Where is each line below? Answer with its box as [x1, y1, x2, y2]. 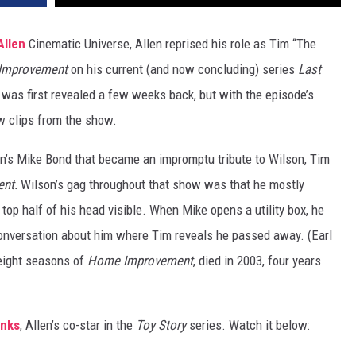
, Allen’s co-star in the [20, 317, 136, 334]
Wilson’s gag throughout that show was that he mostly [21, 176, 304, 193]
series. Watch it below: [186, 317, 310, 334]
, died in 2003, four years [193, 253, 321, 269]
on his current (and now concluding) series [71, 61, 298, 78]
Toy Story [136, 317, 186, 334]
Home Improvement [87, 253, 193, 269]
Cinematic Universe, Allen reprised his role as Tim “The [25, 36, 316, 52]
